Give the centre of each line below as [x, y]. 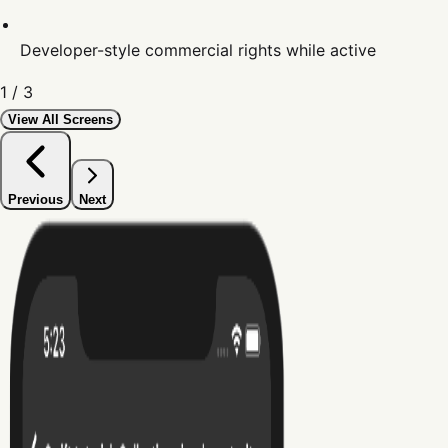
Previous [35, 199]
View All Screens [60, 119]
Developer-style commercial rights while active [198, 50]
